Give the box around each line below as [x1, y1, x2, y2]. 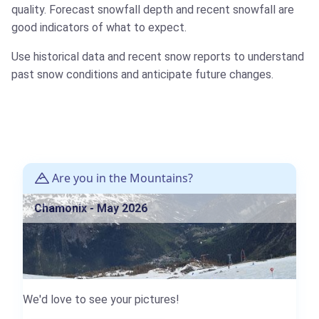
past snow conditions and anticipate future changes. [11, 68, 273, 82]
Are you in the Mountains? [49, 170, 193, 187]
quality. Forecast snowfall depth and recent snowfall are [11, 3, 294, 17]
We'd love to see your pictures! [23, 293, 179, 307]
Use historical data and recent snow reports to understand [11, 50, 304, 64]
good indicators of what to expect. [11, 21, 187, 35]
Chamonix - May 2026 [34, 202, 147, 216]
